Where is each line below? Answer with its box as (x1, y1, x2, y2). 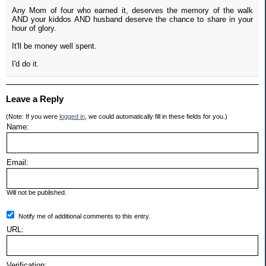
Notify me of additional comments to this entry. (18, 213, 150, 220)
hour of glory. (12, 24, 56, 33)
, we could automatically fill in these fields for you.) (85, 113, 227, 121)
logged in (59, 113, 85, 121)
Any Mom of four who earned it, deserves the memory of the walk (12, 6, 253, 15)
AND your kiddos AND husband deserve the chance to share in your (12, 15, 253, 24)
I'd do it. (12, 59, 39, 69)
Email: (7, 158, 28, 167)
